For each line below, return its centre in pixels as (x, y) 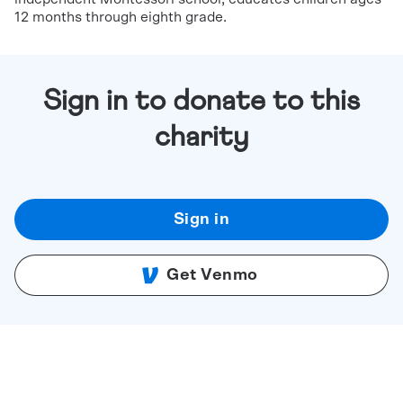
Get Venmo (212, 275)
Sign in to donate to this (201, 102)
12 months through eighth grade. (121, 17)
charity (201, 138)
